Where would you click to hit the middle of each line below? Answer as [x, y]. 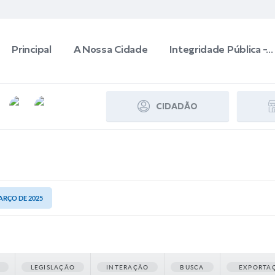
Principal [32, 49]
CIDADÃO [177, 106]
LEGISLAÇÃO [53, 267]
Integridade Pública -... [221, 49]
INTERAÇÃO [128, 267]
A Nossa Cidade [110, 49]
